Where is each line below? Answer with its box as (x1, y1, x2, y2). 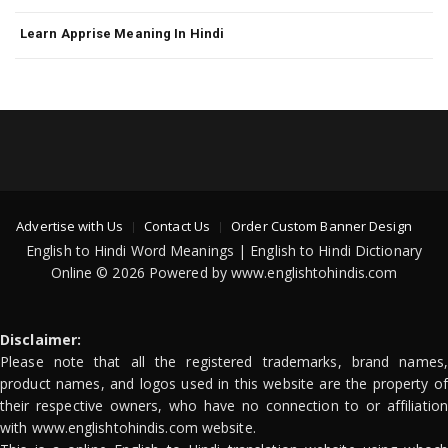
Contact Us (144, 217, 211, 236)
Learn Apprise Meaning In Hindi (20, 26, 224, 42)
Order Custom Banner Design (231, 217, 412, 236)
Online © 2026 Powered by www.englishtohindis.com (50, 263, 398, 283)
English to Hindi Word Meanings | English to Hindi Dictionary (25, 241, 422, 261)
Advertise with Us (16, 217, 123, 236)
